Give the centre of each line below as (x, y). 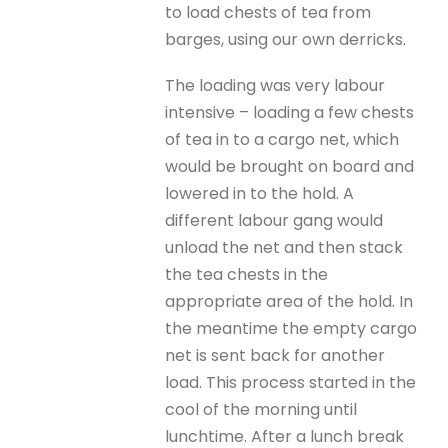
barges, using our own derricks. (286, 39)
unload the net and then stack (284, 247)
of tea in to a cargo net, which (282, 139)
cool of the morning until (261, 409)
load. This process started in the (291, 382)
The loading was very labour (275, 85)
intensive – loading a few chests (290, 112)
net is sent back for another (275, 355)
